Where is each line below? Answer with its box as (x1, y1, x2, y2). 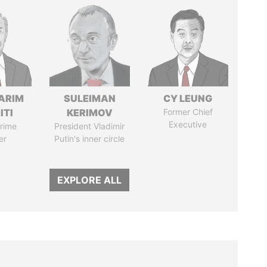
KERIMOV (66, 107, 113, 119)
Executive (169, 119, 207, 129)
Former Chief (163, 107, 213, 117)
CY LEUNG (163, 92, 213, 104)
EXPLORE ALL (57, 174, 122, 186)
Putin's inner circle (54, 133, 125, 144)
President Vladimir (54, 121, 125, 131)
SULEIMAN (63, 92, 116, 104)
